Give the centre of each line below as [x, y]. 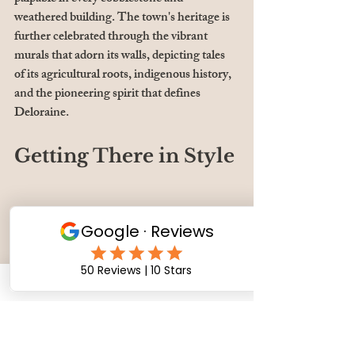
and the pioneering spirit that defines [109, 94]
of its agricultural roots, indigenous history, [124, 75]
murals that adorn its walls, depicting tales [121, 56]
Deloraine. [42, 113]
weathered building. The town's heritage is [123, 18]
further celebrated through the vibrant [112, 37]
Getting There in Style [124, 155]
